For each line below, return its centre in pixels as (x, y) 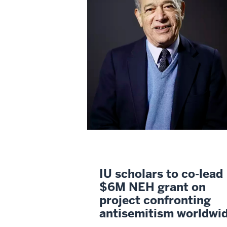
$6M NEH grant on (153, 187)
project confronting (155, 200)
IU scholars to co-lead (161, 174)
